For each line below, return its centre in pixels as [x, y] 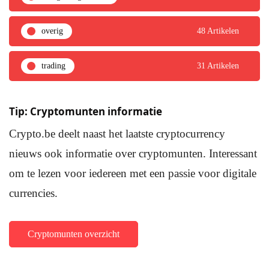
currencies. [33, 193]
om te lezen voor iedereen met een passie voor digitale [133, 174]
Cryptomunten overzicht [74, 234]
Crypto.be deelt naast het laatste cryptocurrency [117, 134]
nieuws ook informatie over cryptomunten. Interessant [133, 154]
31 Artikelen [218, 66]
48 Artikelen [218, 31]
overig [52, 31]
